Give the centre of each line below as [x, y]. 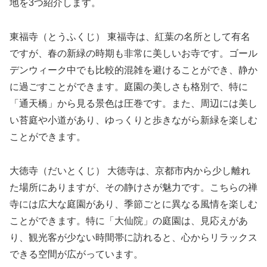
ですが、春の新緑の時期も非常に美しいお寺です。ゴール [133, 54]
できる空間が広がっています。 [76, 254]
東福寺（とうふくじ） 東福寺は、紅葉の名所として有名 [130, 37]
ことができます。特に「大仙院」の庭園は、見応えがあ [129, 221]
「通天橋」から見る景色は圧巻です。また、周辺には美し [133, 104]
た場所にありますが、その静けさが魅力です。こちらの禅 [133, 187]
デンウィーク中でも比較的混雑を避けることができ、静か [133, 70]
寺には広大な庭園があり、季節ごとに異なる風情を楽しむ [133, 204]
